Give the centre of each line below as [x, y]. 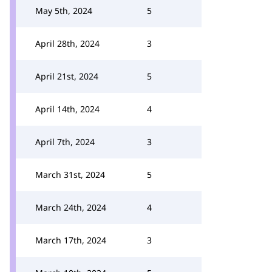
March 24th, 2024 [71, 207]
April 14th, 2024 [67, 109]
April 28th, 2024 [67, 43]
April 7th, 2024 [65, 142]
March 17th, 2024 [71, 240]
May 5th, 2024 [64, 11]
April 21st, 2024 [67, 76]
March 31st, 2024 [70, 175]
